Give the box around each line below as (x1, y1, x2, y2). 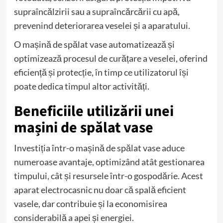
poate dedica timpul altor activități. (13, 80, 149, 92)
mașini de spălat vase (13, 116, 153, 138)
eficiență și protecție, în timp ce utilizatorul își (13, 66, 189, 78)
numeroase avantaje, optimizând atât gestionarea (13, 156, 205, 167)
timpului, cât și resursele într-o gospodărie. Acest (13, 170, 203, 181)
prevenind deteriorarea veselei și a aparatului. (13, 19, 190, 31)
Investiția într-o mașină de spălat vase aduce (13, 142, 185, 153)
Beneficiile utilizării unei (13, 100, 174, 122)
